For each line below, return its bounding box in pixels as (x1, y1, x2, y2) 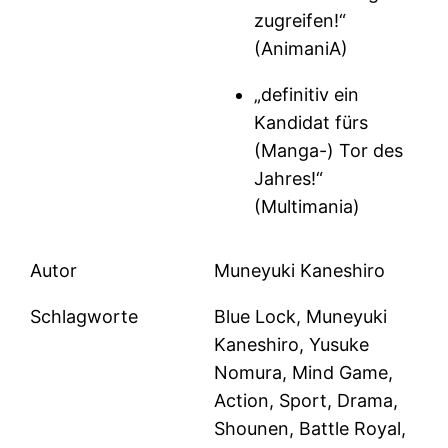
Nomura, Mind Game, (214, 362, 394, 384)
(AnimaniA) (254, 38, 349, 60)
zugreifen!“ (254, 10, 347, 32)
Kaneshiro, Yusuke (214, 334, 370, 356)
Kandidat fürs (254, 112, 369, 134)
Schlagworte (30, 306, 139, 328)
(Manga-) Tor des (254, 140, 404, 162)
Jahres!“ (254, 168, 324, 190)
